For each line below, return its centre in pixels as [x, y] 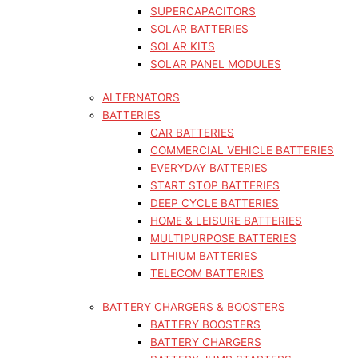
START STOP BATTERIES [215, 185]
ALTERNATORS [141, 97]
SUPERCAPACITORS [203, 11]
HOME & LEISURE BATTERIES [226, 221]
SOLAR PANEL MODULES [216, 64]
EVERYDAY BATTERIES [209, 168]
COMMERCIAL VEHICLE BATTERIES [242, 150]
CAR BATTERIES [192, 133]
